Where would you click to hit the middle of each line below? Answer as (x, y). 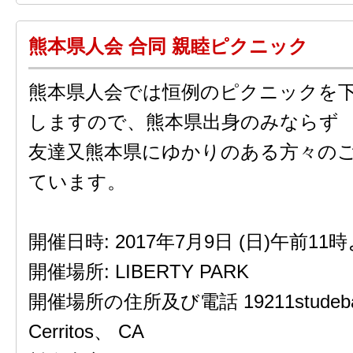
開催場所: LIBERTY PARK (139, 271)
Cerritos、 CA (86, 331)
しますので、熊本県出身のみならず (184, 122)
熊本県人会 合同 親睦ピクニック (168, 46)
